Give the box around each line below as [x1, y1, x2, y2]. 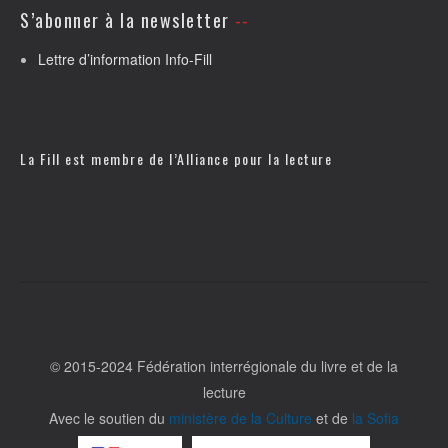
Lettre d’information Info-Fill [38, 49, 212, 70]
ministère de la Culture [169, 408, 312, 429]
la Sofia [352, 408, 399, 429]
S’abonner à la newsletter [20, 7, 230, 34]
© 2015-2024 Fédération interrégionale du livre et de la [50, 356, 398, 377]
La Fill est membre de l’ [20, 148, 177, 170]
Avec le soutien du [49, 408, 169, 429]
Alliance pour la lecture [177, 148, 332, 170]
